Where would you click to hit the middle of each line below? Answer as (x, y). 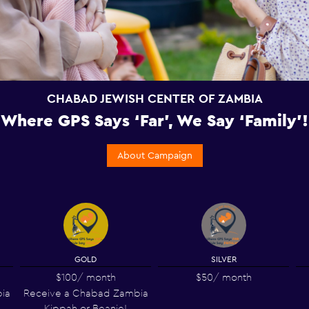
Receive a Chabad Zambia (86, 293)
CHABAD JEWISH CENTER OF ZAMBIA (154, 98)
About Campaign (154, 155)
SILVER (223, 259)
